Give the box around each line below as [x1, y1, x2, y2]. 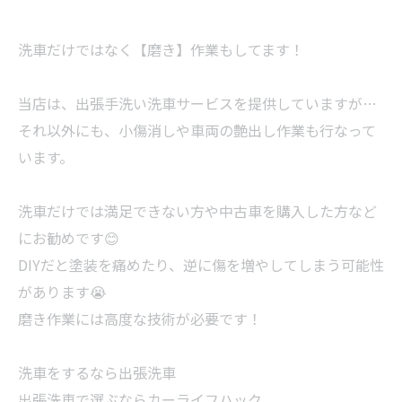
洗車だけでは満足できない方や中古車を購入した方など [18, 200, 377, 222]
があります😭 [18, 281, 107, 302]
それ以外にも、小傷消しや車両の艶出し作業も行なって [18, 119, 376, 141]
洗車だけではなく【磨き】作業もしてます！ [18, 39, 304, 60]
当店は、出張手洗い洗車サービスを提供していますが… [18, 92, 377, 114]
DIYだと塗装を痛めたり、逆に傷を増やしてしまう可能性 [18, 254, 384, 275]
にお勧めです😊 [18, 227, 119, 249]
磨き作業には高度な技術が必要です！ [18, 308, 262, 329]
